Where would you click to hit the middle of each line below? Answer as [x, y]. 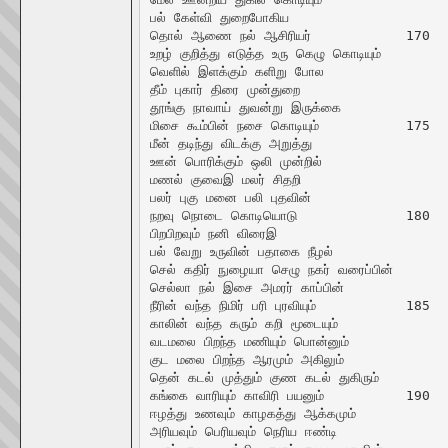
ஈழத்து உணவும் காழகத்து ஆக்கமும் [252, 413]
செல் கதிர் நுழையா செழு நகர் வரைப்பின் [271, 269]
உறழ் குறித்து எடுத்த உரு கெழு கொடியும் [265, 53]
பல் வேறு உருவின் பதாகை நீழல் [241, 251]
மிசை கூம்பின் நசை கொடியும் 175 [234, 125]
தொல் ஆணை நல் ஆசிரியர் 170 [230, 35]
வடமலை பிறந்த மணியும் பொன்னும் [249, 341]
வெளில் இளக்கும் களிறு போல [236, 71]
